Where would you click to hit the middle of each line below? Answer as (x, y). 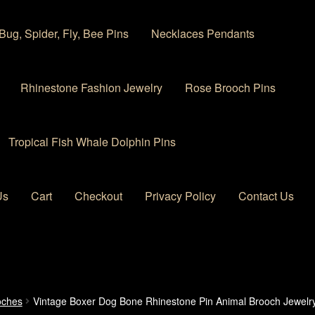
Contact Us (266, 195)
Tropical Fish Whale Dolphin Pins (92, 141)
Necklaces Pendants (203, 34)
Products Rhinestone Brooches (191, 295)
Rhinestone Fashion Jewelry (92, 88)
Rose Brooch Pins (231, 88)
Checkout (99, 195)
